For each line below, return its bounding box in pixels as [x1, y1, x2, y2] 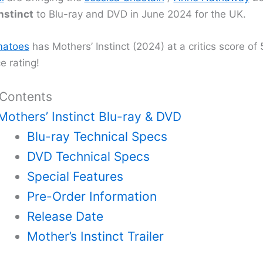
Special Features [27, 168, 123, 184]
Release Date [27, 208, 103, 224]
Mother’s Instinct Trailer [27, 228, 164, 244]
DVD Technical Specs [27, 149, 150, 164]
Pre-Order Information [27, 188, 157, 204]
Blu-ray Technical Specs [27, 129, 167, 144]
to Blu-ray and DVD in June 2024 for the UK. [33, 8, 246, 20]
